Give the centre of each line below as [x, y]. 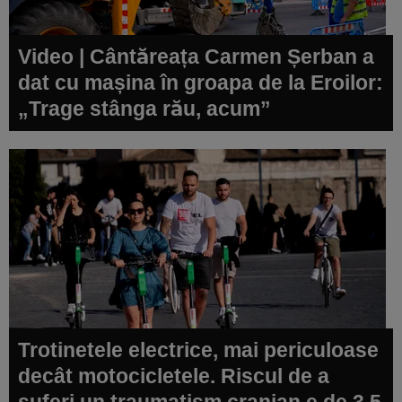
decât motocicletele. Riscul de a [174, 376]
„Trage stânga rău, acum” [144, 108]
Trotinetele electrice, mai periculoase [198, 350]
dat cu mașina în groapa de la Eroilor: [201, 82]
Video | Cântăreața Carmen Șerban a [196, 56]
